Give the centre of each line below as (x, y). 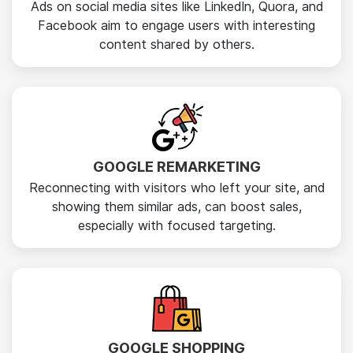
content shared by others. (176, 45)
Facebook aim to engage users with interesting (176, 26)
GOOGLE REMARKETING (176, 167)
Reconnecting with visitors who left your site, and (176, 188)
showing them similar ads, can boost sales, (176, 207)
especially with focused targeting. (176, 226)
